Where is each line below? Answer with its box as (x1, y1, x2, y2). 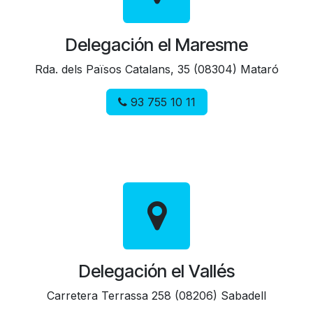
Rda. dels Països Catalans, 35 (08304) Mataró (34, 61, 279, 76)
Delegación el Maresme (65, 34, 248, 55)
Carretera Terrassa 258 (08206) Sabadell (47, 288, 266, 303)
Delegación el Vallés (78, 260, 235, 282)
